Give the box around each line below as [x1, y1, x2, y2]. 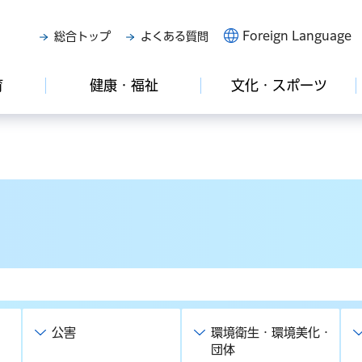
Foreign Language [242, 30, 351, 42]
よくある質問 [141, 31, 208, 42]
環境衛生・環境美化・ [210, 326, 332, 339]
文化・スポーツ [230, 78, 327, 92]
